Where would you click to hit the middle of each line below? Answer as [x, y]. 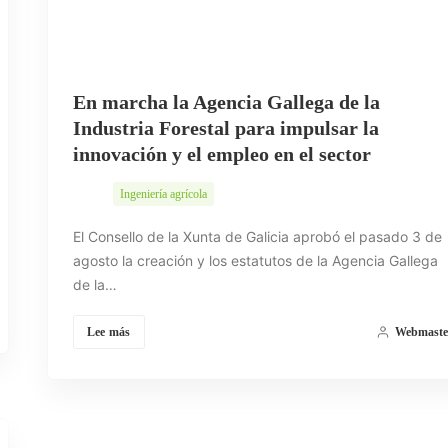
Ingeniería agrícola [163, 194]
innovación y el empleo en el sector [221, 154]
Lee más [108, 332]
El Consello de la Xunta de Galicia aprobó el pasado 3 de [257, 237]
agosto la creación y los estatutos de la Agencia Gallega [255, 261]
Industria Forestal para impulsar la [225, 128]
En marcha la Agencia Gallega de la [226, 102]
